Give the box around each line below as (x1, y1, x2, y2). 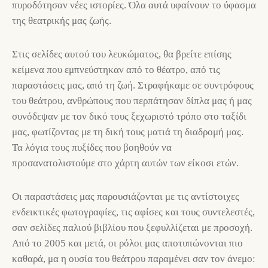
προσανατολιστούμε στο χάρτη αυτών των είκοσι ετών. (12, 157, 239, 169)
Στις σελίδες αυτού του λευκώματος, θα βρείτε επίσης (12, 48, 232, 60)
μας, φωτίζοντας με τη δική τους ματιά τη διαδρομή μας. (12, 126, 243, 138)
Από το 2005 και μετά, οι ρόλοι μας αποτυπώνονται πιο (12, 237, 243, 249)
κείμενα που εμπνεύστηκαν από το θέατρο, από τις (12, 63, 220, 75)
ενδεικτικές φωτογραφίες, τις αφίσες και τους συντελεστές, (12, 206, 255, 218)
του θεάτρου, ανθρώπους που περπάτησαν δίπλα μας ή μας (12, 95, 252, 106)
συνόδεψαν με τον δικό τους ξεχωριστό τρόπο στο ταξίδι (12, 110, 246, 122)
